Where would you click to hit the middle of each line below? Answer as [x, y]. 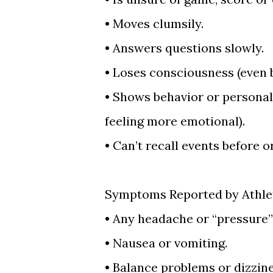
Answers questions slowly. [188, 48]
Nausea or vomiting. [170, 243]
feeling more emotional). [175, 121]
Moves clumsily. [158, 23]
